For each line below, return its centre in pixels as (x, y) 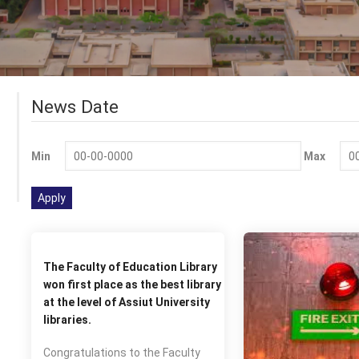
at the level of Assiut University (126, 302)
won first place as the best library (132, 284)
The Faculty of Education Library (130, 267)
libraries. (67, 320)
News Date (75, 107)
